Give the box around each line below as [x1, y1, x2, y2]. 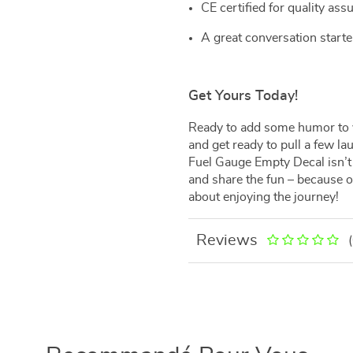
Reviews [196, 232, 258, 248]
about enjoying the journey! [188, 191, 339, 203]
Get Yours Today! [188, 89, 298, 103]
